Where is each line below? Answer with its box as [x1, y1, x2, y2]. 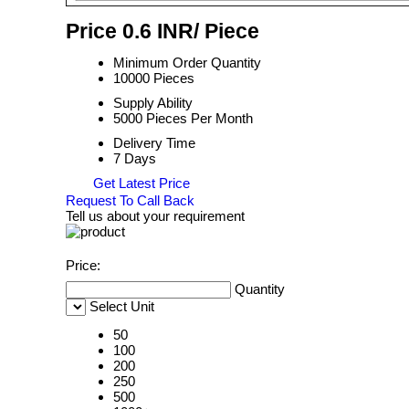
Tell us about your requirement [66, 208, 245, 225]
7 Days [113, 151, 156, 166]
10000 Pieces [113, 70, 194, 86]
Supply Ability [113, 95, 193, 110]
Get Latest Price [89, 175, 190, 191]
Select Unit [89, 299, 154, 315]
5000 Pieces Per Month [113, 110, 253, 126]
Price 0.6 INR [66, 20, 194, 43]
